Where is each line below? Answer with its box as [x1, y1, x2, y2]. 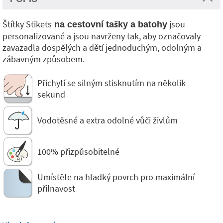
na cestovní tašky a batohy [52, 19, 167, 29]
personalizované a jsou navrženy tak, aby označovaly [2, 30, 201, 42]
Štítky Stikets [2, 18, 52, 30]
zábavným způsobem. [2, 53, 85, 65]
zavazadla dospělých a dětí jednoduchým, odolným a [2, 42, 202, 53]
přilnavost [37, 183, 75, 194]
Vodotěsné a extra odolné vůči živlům [37, 114, 178, 126]
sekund [37, 89, 65, 100]
